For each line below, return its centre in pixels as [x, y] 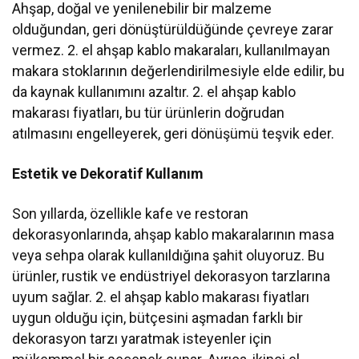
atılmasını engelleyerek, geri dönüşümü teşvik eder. [173, 134]
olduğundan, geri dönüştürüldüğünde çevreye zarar [173, 30]
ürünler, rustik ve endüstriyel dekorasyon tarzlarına [171, 276]
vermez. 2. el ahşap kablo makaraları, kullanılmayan [171, 50]
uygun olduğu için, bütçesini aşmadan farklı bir [158, 318]
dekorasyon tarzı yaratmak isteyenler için [142, 339]
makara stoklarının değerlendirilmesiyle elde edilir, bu [179, 71]
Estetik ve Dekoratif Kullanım [108, 174]
